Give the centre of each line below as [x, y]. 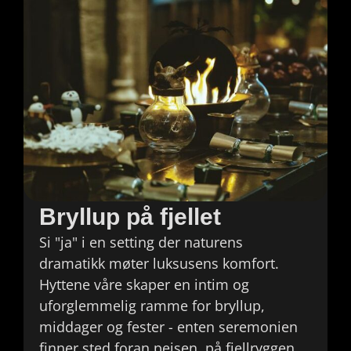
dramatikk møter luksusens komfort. [159, 264]
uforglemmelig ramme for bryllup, [152, 306]
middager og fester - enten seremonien [168, 327]
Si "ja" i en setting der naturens [141, 242]
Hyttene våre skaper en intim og [144, 285]
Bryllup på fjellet [130, 217]
